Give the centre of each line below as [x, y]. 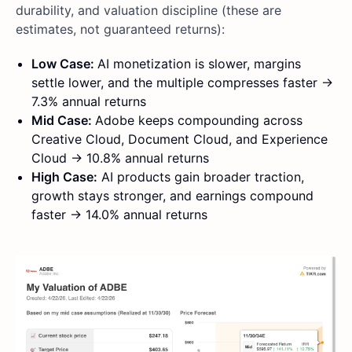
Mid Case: [63, 120]
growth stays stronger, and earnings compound [172, 195]
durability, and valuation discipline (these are [148, 10]
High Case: [64, 176]
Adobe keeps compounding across [199, 120]
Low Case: [64, 63]
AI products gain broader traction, [201, 176]
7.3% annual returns [89, 101]
